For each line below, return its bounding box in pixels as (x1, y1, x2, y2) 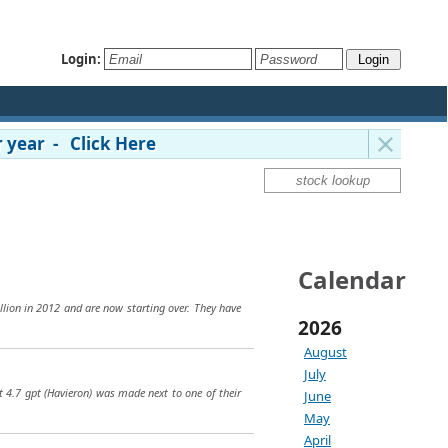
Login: (61, 49, 101, 68)
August (304, 343, 347, 361)
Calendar (298, 263, 406, 296)
